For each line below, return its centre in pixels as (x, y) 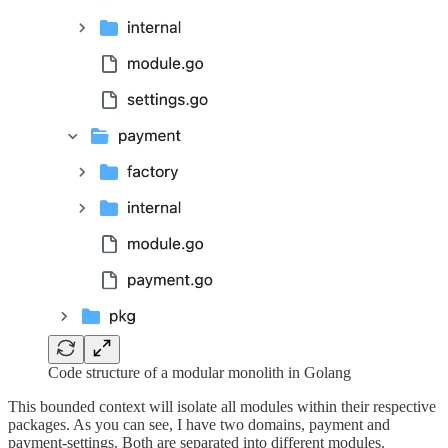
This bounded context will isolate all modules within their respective (222, 406)
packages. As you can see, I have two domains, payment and (199, 424)
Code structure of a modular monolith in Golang (199, 372)
